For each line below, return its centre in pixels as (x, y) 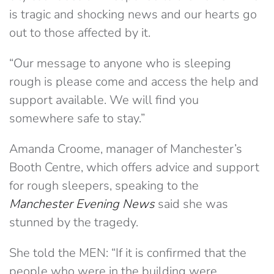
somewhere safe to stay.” (77, 118)
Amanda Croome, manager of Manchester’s (126, 149)
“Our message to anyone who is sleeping (120, 63)
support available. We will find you (104, 100)
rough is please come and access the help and (134, 82)
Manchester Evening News (83, 204)
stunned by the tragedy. (74, 222)
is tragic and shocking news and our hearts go (133, 14)
